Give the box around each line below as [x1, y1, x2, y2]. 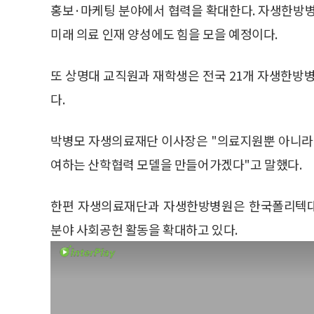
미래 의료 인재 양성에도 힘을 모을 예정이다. [50, 24, 278, 43]
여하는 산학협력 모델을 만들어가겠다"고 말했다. [50, 154, 302, 173]
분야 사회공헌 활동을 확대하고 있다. [50, 219, 238, 238]
